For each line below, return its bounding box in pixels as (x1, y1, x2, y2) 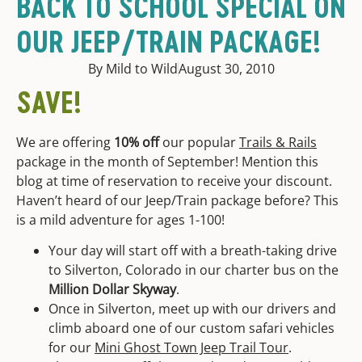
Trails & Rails (239, 133, 317, 151)
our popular (159, 133, 239, 151)
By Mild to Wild (87, 60, 178, 78)
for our (48, 339, 95, 357)
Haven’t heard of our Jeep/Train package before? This (16, 192, 339, 209)
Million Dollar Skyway (48, 280, 176, 299)
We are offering (16, 133, 114, 151)
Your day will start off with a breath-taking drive (48, 242, 337, 260)
